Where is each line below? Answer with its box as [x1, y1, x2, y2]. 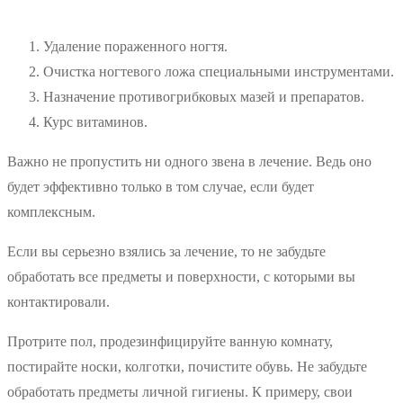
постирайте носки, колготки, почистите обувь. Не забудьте [7, 359, 367, 375]
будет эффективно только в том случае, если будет [7, 179, 314, 195]
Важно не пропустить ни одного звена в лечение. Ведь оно [7, 154, 372, 170]
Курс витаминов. [43, 114, 148, 130]
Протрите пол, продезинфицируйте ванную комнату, [7, 334, 333, 350]
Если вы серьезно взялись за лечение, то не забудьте [7, 244, 326, 260]
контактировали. [7, 294, 110, 310]
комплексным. [7, 204, 95, 220]
